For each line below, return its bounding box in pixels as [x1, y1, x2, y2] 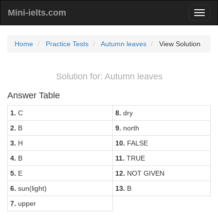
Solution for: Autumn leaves [55, 72, 163, 81]
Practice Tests [46, 40, 89, 48]
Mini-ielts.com [8, 8, 66, 18]
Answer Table [7, 91, 60, 100]
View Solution [157, 40, 200, 48]
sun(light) [16, 184, 47, 192]
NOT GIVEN [125, 169, 164, 177]
